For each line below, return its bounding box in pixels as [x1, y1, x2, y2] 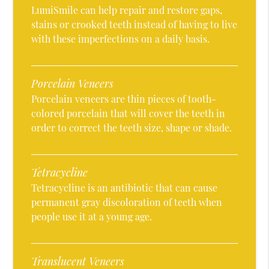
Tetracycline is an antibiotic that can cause [31, 181, 218, 195]
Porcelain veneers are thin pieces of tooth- [31, 92, 217, 106]
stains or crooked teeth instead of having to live [31, 18, 238, 31]
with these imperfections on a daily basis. [31, 32, 210, 46]
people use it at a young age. [31, 210, 153, 223]
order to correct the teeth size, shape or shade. [31, 121, 232, 134]
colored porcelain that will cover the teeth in [31, 107, 226, 120]
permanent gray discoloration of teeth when [31, 196, 223, 209]
